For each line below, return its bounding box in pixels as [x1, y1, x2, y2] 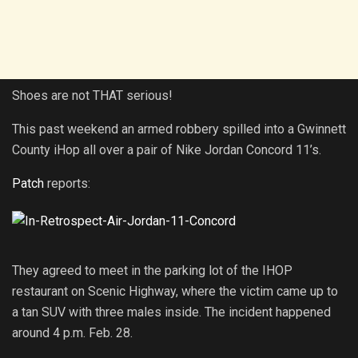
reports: [44, 175, 90, 191]
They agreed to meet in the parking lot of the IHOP [12, 262, 292, 278]
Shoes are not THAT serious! [12, 87, 173, 103]
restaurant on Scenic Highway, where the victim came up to [12, 283, 338, 299]
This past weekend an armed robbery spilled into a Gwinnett [12, 121, 346, 137]
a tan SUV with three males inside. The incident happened [12, 304, 331, 320]
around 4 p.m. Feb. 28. [12, 324, 133, 340]
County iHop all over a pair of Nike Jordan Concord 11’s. [12, 141, 321, 157]
